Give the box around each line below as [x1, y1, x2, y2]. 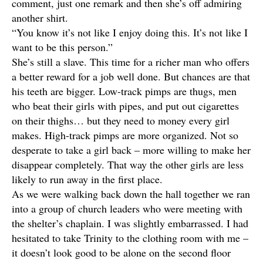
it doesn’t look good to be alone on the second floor [12, 245, 231, 259]
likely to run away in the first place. [12, 172, 163, 186]
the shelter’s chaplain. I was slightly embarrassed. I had [12, 216, 248, 230]
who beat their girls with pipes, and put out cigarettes [12, 99, 239, 113]
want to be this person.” [12, 40, 113, 54]
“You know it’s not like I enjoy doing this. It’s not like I [12, 25, 248, 39]
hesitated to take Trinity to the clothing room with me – [12, 231, 248, 245]
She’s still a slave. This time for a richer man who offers [12, 55, 249, 69]
